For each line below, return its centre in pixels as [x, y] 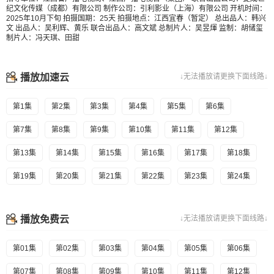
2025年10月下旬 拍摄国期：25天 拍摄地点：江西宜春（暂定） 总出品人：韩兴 [136, 18]
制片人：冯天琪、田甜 [43, 38]
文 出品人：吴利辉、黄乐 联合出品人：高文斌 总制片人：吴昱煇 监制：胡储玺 [135, 28]
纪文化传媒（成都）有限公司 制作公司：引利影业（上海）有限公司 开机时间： [136, 9]
